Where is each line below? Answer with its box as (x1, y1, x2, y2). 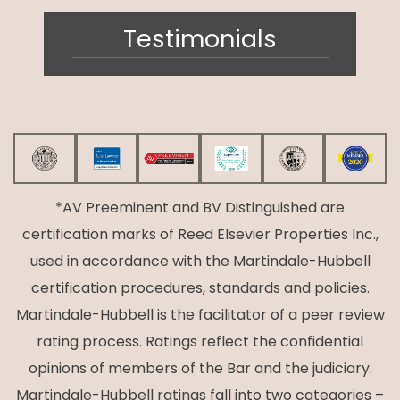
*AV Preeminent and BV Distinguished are (55, 197, 345, 218)
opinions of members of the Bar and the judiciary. (28, 358, 372, 379)
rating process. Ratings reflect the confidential (37, 331, 363, 352)
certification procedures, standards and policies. (30, 278, 370, 298)
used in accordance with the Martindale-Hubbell (29, 251, 371, 271)
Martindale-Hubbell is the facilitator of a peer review (15, 304, 385, 325)
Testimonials (123, 21, 277, 55)
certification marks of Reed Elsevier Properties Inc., (21, 224, 379, 245)
